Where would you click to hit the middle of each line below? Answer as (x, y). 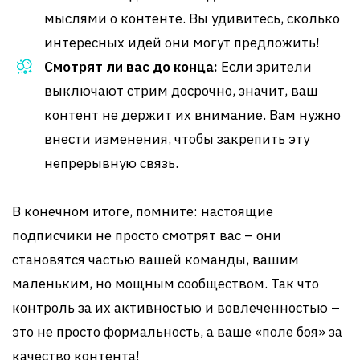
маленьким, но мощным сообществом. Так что (166, 284)
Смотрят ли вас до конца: (131, 67)
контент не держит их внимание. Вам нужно (192, 115)
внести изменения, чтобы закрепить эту (177, 139)
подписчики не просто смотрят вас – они (147, 235)
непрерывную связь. (111, 163)
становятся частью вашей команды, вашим (155, 260)
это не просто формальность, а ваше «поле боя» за (177, 332)
